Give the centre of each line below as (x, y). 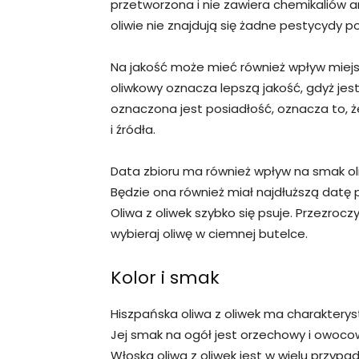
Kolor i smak (165, 277)
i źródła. (133, 129)
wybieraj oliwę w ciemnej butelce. (209, 233)
